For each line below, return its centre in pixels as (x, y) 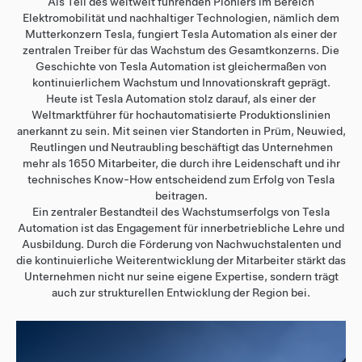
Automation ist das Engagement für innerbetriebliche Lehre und (181, 228)
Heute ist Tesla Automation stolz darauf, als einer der (181, 99)
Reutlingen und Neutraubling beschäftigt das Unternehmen (181, 147)
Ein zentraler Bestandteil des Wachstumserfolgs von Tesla (181, 212)
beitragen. (181, 196)
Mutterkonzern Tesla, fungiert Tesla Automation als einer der (181, 34)
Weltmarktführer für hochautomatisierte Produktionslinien (181, 115)
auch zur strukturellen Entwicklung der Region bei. (181, 293)
